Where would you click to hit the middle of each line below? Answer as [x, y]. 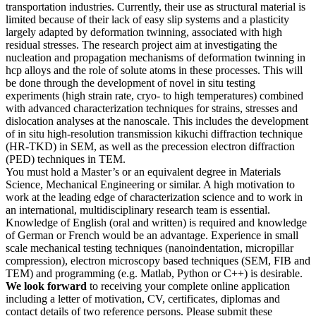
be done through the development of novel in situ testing [130, 83]
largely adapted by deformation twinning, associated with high [144, 32]
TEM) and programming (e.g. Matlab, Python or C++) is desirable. [154, 274]
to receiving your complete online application [188, 286]
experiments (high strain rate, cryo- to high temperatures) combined [154, 96]
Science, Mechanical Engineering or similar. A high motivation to [150, 185]
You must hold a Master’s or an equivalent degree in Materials [143, 172]
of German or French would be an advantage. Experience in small [152, 236]
